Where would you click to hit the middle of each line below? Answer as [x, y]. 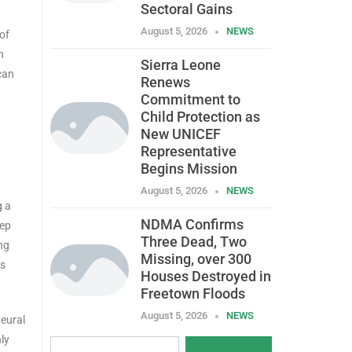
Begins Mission [189, 169]
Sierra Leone [180, 65]
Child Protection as [200, 117]
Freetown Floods [192, 294]
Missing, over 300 [196, 259]
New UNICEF [180, 134]
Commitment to [190, 100]
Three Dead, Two [193, 242]
